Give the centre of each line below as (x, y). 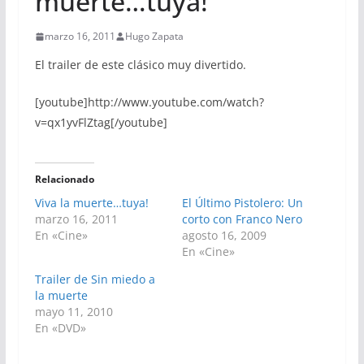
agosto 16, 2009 (224, 235)
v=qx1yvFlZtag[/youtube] (101, 122)
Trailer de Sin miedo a (95, 279)
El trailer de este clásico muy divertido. (140, 65)
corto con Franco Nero (242, 219)
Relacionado (64, 179)
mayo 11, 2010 (74, 312)
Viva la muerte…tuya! (91, 203)
